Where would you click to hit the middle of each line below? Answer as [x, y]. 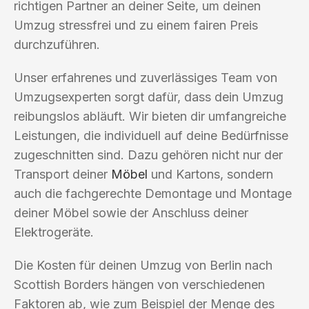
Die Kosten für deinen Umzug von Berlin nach [143, 265]
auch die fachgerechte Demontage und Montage [153, 193]
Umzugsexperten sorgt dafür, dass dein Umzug [149, 97]
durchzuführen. [57, 44]
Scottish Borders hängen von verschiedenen [139, 284]
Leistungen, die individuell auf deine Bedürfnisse [151, 135]
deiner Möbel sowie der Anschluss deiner [131, 212]
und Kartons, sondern [210, 174]
